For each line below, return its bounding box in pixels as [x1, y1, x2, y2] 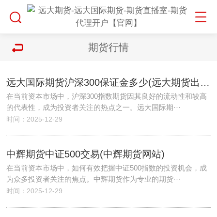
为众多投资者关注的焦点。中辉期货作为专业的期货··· [6, 175, 181, 183]
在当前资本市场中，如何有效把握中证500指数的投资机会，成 [6, 164, 207, 172]
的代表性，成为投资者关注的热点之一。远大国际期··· [6, 103, 181, 111]
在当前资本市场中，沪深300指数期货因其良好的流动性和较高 [6, 92, 207, 100]
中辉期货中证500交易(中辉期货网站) [6, 149, 165, 159]
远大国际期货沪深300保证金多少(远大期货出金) [200, 77, 210, 88]
